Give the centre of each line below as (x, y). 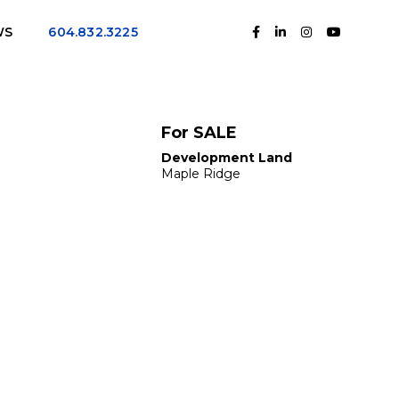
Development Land (227, 158)
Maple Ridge (201, 174)
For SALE (199, 133)
